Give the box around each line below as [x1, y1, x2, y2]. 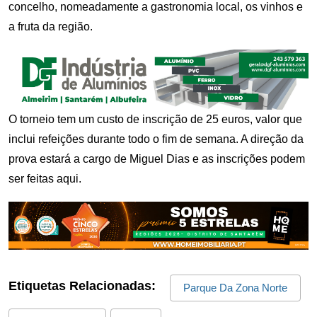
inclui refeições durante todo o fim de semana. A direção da [8, 132, 304, 145]
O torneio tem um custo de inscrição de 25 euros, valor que [8, 113, 302, 125]
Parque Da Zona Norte [183, 282, 287, 294]
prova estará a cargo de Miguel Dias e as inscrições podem [8, 152, 305, 165]
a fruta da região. [8, 21, 93, 33]
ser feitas [8, 172, 57, 185]
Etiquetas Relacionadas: [8, 278, 156, 293]
